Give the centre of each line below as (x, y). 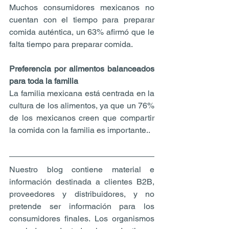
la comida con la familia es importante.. (80, 130)
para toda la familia (44, 81)
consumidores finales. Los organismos (82, 218)
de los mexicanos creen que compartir (82, 118)
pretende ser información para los (82, 206)
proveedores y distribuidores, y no (82, 194)
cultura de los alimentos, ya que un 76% (82, 105)
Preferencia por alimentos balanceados (82, 68)
